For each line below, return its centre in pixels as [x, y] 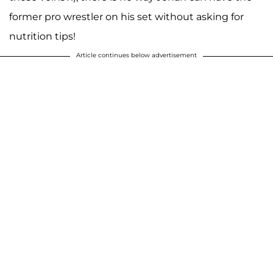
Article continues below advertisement [136, 55]
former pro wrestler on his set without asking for [126, 17]
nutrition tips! [44, 37]
